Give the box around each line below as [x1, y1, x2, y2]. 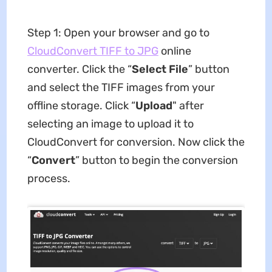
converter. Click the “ [27, 62, 132, 76]
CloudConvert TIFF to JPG [27, 44, 158, 58]
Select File [131, 62, 188, 76]
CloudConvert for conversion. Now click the [27, 135, 245, 149]
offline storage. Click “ [27, 98, 135, 112]
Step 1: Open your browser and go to [27, 25, 209, 39]
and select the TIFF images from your [27, 80, 215, 94]
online [158, 44, 191, 58]
